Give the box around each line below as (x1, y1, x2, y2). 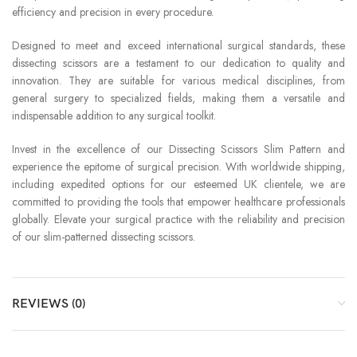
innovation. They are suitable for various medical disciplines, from (12, 72, 345, 88)
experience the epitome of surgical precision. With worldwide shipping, (12, 158, 345, 175)
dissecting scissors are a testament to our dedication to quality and (12, 54, 345, 71)
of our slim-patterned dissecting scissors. (12, 228, 195, 245)
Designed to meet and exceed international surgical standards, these (12, 37, 345, 53)
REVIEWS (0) (12, 296, 85, 312)
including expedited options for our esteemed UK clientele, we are (12, 175, 345, 192)
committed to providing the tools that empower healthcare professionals (12, 193, 345, 210)
